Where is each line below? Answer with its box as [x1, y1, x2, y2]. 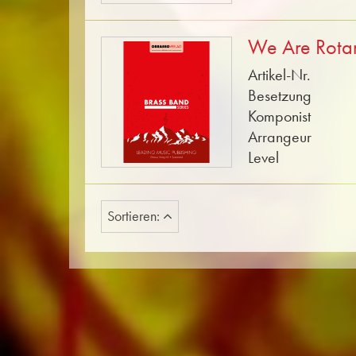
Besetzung [248, 86, 311, 105]
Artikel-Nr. [248, 65, 311, 84]
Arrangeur [248, 127, 311, 146]
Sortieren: [107, 207, 163, 225]
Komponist [248, 106, 311, 126]
